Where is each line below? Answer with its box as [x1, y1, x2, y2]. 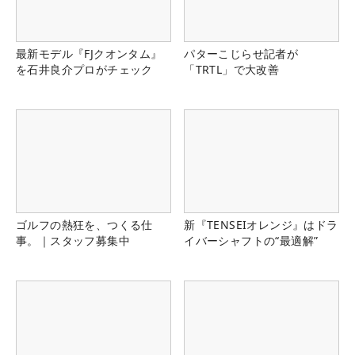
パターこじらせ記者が [184, 45, 299, 61]
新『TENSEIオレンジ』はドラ [184, 217, 338, 233]
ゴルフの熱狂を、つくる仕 [16, 217, 153, 233]
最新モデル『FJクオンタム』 [16, 45, 162, 61]
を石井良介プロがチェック [16, 61, 153, 77]
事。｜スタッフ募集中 [16, 233, 130, 249]
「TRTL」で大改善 [184, 61, 280, 77]
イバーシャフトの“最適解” [184, 233, 319, 249]
